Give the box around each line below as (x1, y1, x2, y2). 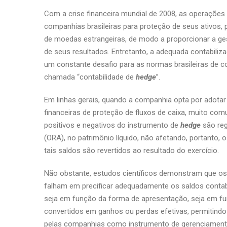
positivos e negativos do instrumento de (44, 121, 180, 130)
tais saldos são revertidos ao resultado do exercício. (44, 146, 219, 155)
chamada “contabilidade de (44, 72, 136, 82)
